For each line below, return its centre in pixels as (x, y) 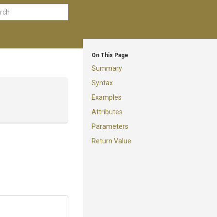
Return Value (111, 141)
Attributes (107, 112)
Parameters (110, 126)
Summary (107, 68)
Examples (107, 97)
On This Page (110, 55)
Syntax (102, 83)
